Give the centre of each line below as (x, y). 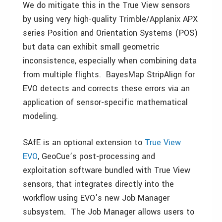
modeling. (40, 116)
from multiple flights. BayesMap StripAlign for (109, 75)
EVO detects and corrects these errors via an (106, 89)
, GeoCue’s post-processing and (96, 157)
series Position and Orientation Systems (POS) (110, 33)
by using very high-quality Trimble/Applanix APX (110, 19)
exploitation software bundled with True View (107, 170)
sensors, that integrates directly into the (98, 184)
